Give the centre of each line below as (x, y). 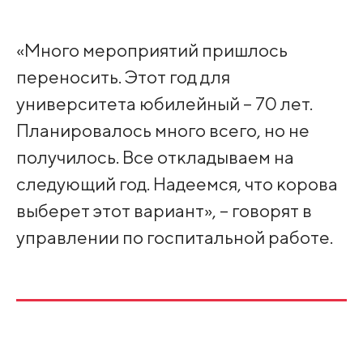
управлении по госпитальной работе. (174, 237)
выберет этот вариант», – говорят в (164, 210)
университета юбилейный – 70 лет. (164, 103)
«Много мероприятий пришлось (152, 49)
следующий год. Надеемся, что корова (177, 183)
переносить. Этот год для (123, 76)
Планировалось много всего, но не (162, 130)
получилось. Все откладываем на (155, 156)
